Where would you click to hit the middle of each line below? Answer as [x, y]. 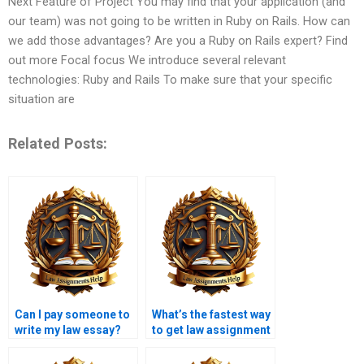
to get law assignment [211, 330]
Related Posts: [58, 143]
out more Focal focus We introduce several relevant [147, 61]
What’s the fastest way [211, 315]
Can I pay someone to [72, 315]
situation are [41, 100]
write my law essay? [68, 330]
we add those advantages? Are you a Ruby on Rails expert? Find [178, 41]
